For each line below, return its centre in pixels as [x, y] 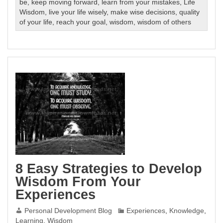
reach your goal [81, 22]
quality [190, 12]
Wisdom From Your [78, 181]
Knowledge [187, 211]
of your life [36, 22]
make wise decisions [143, 12]
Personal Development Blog [68, 211]
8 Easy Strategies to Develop [109, 168]
